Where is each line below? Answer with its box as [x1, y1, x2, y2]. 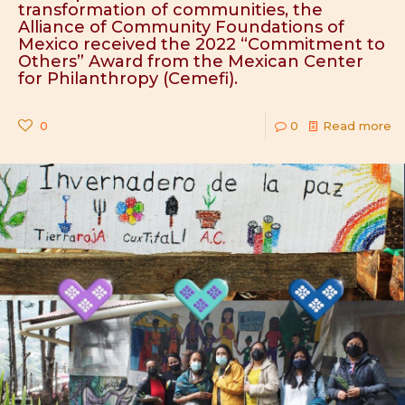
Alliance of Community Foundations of [18, 17, 344, 37]
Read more [323, 118, 391, 133]
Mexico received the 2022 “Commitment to [18, 34, 385, 54]
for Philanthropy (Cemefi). [18, 69, 242, 89]
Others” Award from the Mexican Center [18, 52, 363, 71]
